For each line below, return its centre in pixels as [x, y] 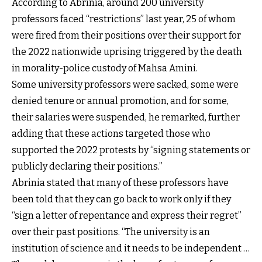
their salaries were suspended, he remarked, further [126, 117]
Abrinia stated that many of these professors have [120, 182]
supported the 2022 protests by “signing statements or [131, 150]
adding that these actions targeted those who [111, 133]
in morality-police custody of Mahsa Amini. [105, 68]
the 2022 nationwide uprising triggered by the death [127, 51]
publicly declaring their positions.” [87, 166]
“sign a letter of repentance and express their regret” [127, 215]
